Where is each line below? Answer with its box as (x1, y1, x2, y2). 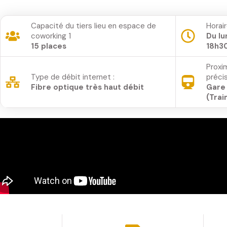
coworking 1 (30, 31, 71, 41)
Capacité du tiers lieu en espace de (30, 21, 156, 31)
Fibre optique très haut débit (30, 82, 144, 92)
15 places (30, 41, 66, 51)
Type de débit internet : (30, 72, 115, 82)
